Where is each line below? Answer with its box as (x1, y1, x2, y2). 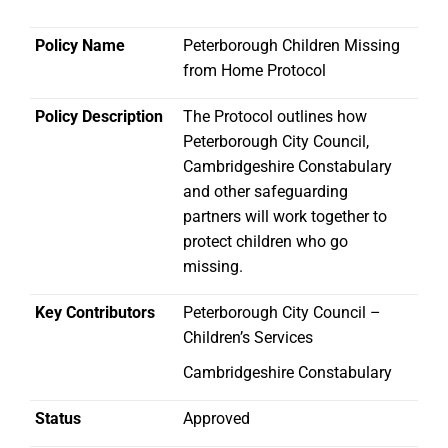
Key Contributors (35, 303, 155, 322)
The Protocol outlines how (183, 107, 367, 126)
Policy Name (35, 36, 125, 55)
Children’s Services (183, 328, 313, 347)
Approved (183, 409, 250, 428)
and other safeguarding (183, 182, 348, 201)
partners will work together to (183, 207, 387, 226)
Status (35, 409, 81, 428)
